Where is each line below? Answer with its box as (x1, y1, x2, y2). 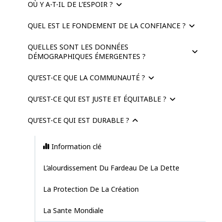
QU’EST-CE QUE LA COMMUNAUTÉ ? (28, 72, 145, 82)
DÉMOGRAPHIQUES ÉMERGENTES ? (28, 51, 146, 61)
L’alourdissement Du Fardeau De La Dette (43, 163, 179, 172)
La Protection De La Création (43, 184, 139, 194)
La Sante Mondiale (43, 205, 104, 215)
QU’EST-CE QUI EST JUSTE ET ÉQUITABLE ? (28, 94, 166, 104)
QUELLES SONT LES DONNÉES (28, 42, 128, 52)
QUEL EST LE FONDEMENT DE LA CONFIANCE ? (28, 20, 186, 30)
